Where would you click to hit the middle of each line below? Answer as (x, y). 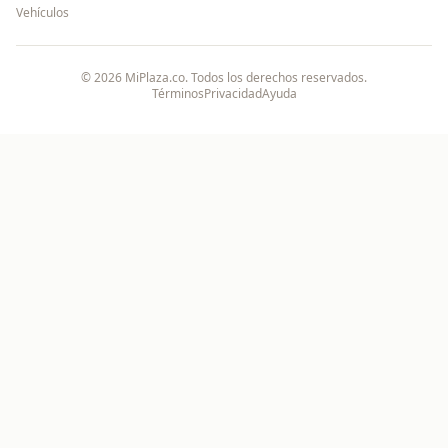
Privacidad (232, 93)
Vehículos (42, 12)
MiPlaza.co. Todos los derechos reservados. (244, 77)
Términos (177, 93)
